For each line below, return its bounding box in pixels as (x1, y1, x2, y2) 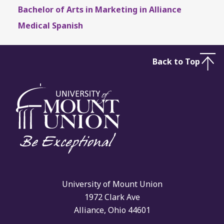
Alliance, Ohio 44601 (73, 204, 150, 216)
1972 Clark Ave (84, 191, 140, 203)
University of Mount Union (61, 178, 162, 190)
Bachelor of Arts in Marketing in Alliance (18, 3, 181, 15)
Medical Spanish (18, 19, 83, 31)
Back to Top (152, 56, 200, 67)
